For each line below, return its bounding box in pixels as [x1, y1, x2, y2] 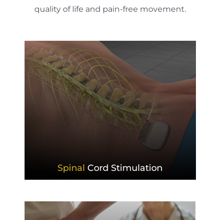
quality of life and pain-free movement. [34, 4, 186, 14]
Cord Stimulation [85, 162, 163, 173]
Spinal [57, 162, 85, 173]
